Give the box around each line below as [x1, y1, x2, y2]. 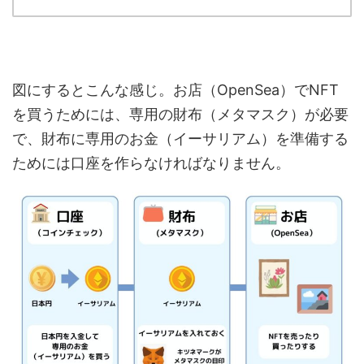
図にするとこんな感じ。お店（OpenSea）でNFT [12, 81, 339, 99]
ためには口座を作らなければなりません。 [12, 154, 290, 172]
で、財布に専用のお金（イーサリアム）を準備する [12, 130, 349, 148]
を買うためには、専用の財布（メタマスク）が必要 [12, 106, 349, 123]
